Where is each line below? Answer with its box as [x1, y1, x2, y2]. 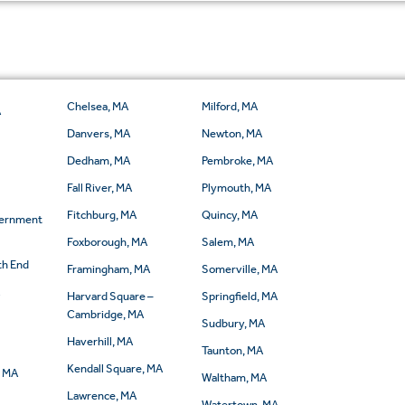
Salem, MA [201, 235, 254, 250]
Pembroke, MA [201, 154, 273, 168]
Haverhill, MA [66, 334, 133, 349]
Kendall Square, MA [66, 362, 163, 376]
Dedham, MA [66, 154, 130, 168]
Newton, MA [201, 127, 262, 141]
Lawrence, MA [66, 389, 137, 403]
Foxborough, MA [66, 235, 147, 250]
